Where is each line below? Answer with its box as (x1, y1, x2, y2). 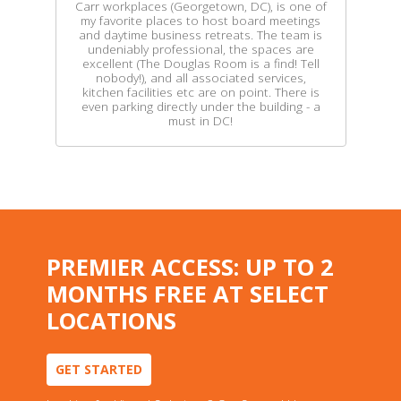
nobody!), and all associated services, (95, 69, 306, 86)
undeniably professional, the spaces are (87, 40, 314, 57)
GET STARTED (55, 361, 142, 379)
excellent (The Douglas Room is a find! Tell (81, 55, 320, 72)
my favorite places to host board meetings (81, 12, 320, 29)
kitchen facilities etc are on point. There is (81, 83, 320, 100)
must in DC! (168, 112, 233, 129)
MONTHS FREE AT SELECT (46, 278, 328, 310)
